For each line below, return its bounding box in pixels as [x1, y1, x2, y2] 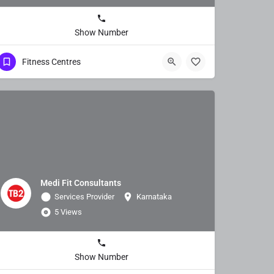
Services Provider [54, 191, 114, 201]
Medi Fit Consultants [40, 177, 121, 188]
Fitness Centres [22, 56, 81, 67]
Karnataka [136, 191, 172, 201]
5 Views [54, 207, 82, 217]
